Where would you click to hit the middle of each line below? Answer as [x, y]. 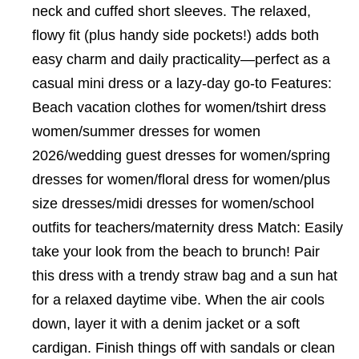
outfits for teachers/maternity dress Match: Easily [188, 228]
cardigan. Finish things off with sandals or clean [184, 348]
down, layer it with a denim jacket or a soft [166, 324]
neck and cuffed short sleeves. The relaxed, [171, 11]
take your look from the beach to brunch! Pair [176, 252]
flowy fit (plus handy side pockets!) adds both [175, 35]
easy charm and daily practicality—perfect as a [181, 59]
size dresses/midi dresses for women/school [173, 204]
